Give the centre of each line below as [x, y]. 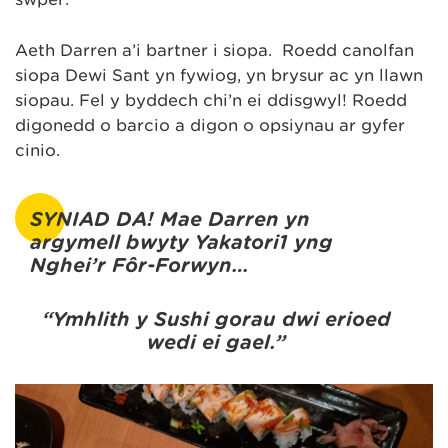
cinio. [37, 150]
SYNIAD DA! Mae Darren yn [170, 219]
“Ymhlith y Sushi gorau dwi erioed [216, 319]
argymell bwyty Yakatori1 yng [181, 242]
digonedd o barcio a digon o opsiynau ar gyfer [210, 125]
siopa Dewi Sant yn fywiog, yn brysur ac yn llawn [219, 75]
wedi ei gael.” [216, 342]
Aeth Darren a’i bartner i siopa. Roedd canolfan [214, 50]
